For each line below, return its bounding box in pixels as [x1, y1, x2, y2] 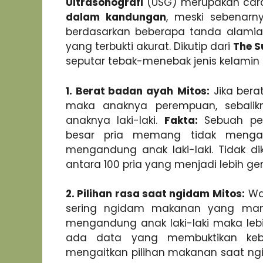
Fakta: [164, 113, 198, 127]
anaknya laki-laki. [66, 113, 164, 127]
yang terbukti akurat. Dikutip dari [66, 39, 233, 54]
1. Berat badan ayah [66, 83, 174, 98]
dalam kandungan [66, 10, 167, 25]
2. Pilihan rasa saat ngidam [66, 187, 210, 201]
